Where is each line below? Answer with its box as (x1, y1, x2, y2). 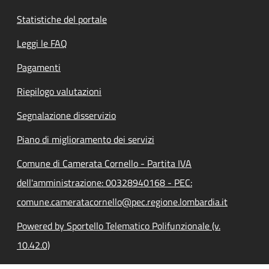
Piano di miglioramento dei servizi (17, 131, 154, 147)
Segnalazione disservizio (17, 107, 116, 122)
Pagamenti (17, 59, 61, 74)
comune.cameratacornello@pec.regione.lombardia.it (17, 194, 228, 209)
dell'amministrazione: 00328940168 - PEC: (17, 175, 192, 190)
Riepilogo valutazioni (17, 83, 101, 98)
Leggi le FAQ (17, 35, 67, 50)
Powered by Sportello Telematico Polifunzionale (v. (17, 218, 220, 233)
